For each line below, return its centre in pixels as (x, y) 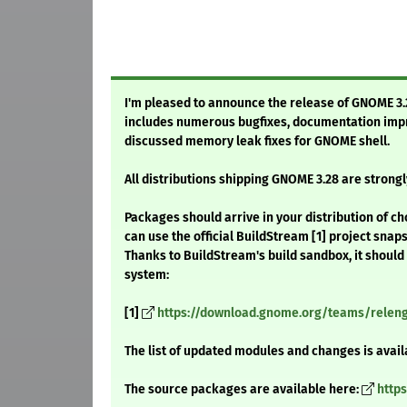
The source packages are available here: (243, 390)
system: (147, 275)
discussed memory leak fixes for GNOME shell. (257, 142)
